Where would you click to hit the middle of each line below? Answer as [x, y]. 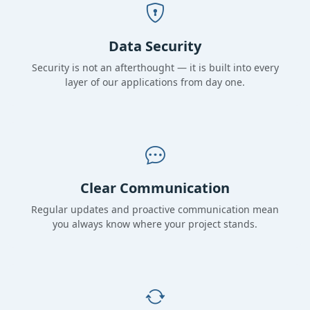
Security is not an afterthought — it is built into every [155, 67]
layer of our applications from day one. [155, 82]
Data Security [155, 46]
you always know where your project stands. [155, 224]
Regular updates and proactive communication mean [155, 209]
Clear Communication [155, 188]
